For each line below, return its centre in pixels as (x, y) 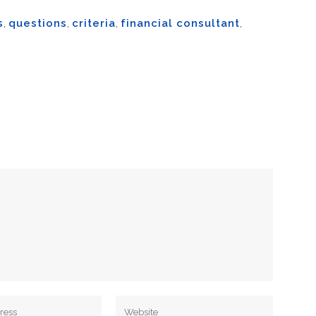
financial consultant (180, 23)
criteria (94, 23)
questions (38, 23)
